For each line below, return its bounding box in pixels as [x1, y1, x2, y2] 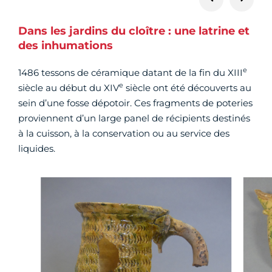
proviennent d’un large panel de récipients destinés [18, 112, 250, 124]
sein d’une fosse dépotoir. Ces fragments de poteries [18, 97, 253, 109]
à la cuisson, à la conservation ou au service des [18, 127, 229, 139]
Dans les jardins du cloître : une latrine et [18, 24, 250, 38]
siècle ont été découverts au [123, 81, 251, 93]
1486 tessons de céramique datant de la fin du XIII [18, 66, 243, 78]
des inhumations [18, 38, 113, 52]
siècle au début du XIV [18, 81, 119, 93]
